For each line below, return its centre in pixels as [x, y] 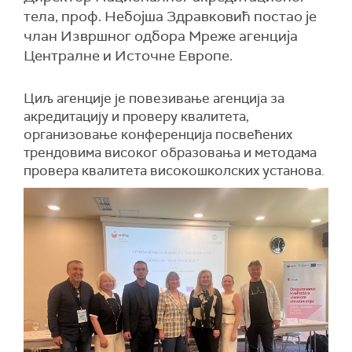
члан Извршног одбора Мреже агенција [161, 36]
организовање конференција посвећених [158, 134]
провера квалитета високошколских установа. [174, 170]
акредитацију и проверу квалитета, [136, 116]
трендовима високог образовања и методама [170, 152]
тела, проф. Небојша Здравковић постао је [170, 16]
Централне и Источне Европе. [128, 56]
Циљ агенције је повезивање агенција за [154, 98]
